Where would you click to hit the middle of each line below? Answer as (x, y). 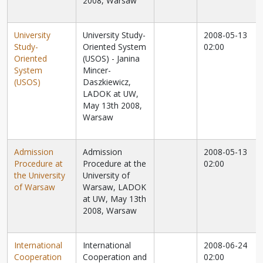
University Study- (114, 35)
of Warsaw (35, 187)
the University (40, 176)
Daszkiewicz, (107, 82)
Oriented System (115, 47)
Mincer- (97, 70)
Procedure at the (115, 164)
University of (107, 176)
